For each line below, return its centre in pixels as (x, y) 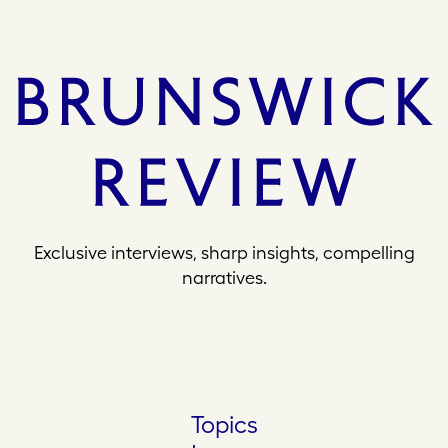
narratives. (224, 277)
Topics (224, 424)
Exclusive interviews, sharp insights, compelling (224, 252)
